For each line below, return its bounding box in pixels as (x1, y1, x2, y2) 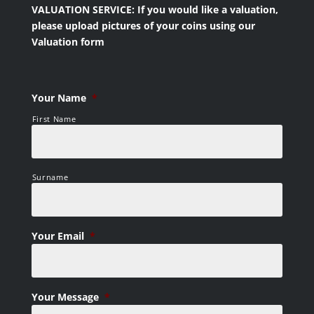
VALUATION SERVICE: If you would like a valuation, (31, 2, 278, 16)
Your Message (31, 289, 99, 303)
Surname (32, 171, 69, 182)
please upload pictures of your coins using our (31, 18, 255, 32)
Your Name (31, 90, 86, 104)
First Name (32, 113, 76, 124)
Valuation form (31, 34, 104, 48)
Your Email (31, 228, 84, 243)
